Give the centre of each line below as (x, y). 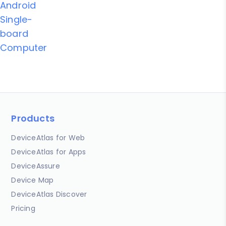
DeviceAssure (36, 166)
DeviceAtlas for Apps (49, 152)
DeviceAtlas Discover (49, 194)
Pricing (23, 208)
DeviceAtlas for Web (48, 137)
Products (33, 118)
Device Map (33, 180)
